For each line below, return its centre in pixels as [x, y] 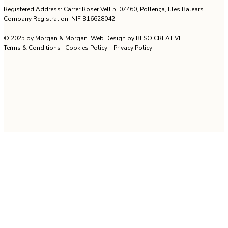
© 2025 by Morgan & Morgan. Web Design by [70, 84]
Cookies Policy [87, 94]
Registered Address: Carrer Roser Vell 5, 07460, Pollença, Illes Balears [104, 55]
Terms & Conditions [32, 94]
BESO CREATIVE [159, 84]
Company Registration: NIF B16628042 [60, 65]
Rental [106, 7]
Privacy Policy [133, 94]
